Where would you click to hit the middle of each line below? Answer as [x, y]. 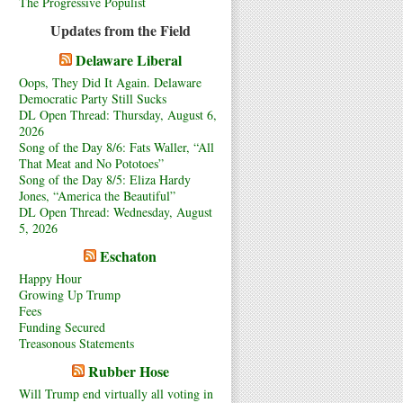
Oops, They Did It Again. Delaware [110, 82]
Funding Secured [62, 327]
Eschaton [128, 255]
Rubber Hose [128, 371]
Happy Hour [50, 278]
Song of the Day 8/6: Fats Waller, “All [116, 147]
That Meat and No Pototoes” [91, 163]
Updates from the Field [120, 30]
